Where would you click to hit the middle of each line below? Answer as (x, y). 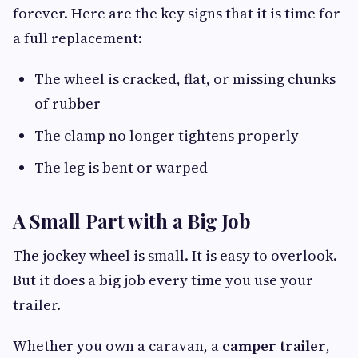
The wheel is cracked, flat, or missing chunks (185, 78)
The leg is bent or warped (121, 167)
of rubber (68, 103)
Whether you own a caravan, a (117, 345)
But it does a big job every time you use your (163, 280)
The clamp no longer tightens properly (167, 135)
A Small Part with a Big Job (132, 220)
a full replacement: (78, 38)
